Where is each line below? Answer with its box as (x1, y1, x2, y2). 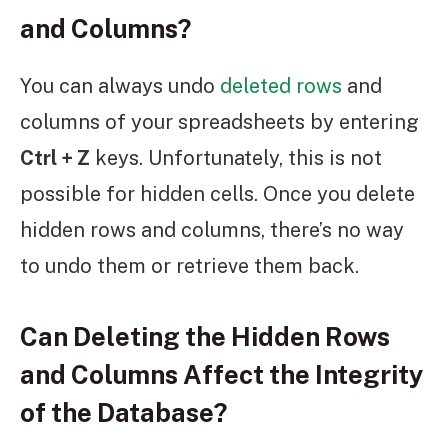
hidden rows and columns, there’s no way (20, 217, 404, 242)
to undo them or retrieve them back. (20, 253, 359, 278)
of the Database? (20, 398, 227, 429)
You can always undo (20, 73, 215, 98)
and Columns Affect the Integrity (20, 360, 423, 391)
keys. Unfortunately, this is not (90, 145, 382, 170)
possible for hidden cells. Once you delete (20, 181, 415, 206)
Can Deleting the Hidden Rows (20, 322, 390, 353)
